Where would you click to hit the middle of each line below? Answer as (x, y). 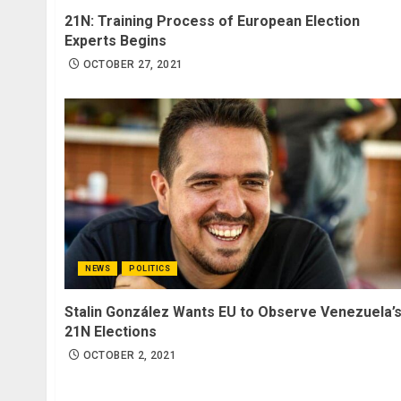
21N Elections (111, 331)
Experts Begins (115, 40)
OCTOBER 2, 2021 (130, 355)
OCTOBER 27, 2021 (133, 64)
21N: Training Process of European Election (212, 21)
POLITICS (149, 268)
